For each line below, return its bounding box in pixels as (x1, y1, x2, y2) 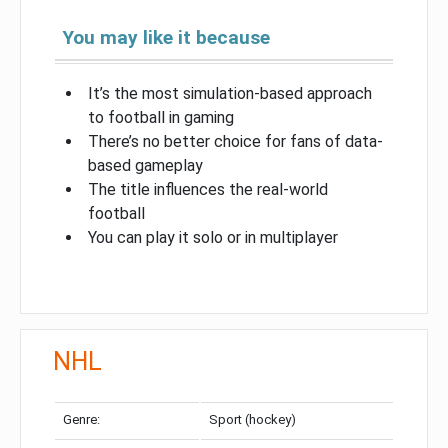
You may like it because (63, 25, 270, 49)
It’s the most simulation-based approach (88, 83, 372, 103)
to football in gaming (88, 107, 234, 127)
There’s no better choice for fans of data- (88, 131, 383, 151)
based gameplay (88, 155, 203, 175)
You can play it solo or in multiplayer (88, 227, 338, 247)
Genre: (63, 411, 100, 427)
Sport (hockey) (209, 411, 296, 427)
